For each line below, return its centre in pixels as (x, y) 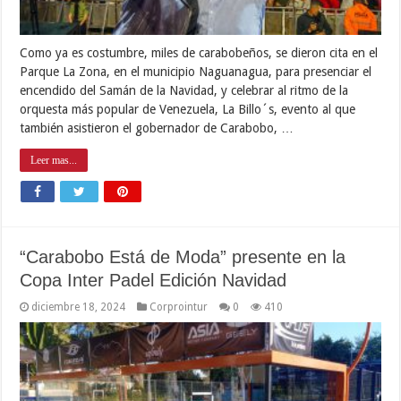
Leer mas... (54, 160)
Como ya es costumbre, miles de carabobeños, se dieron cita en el (199, 52)
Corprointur (179, 307)
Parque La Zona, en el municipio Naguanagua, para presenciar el (196, 71)
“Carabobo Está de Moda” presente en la (183, 256)
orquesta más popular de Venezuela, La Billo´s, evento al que (188, 109)
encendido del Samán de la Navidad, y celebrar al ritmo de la (184, 90)
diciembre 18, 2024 (79, 307)
